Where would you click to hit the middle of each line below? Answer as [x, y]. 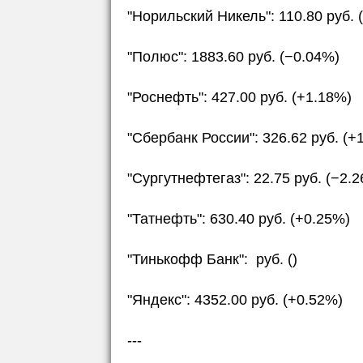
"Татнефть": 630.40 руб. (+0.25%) [239, 219]
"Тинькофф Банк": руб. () [212, 259]
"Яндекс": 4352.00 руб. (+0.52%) [235, 300]
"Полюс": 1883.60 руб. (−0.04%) [233, 57]
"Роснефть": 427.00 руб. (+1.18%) [239, 97]
